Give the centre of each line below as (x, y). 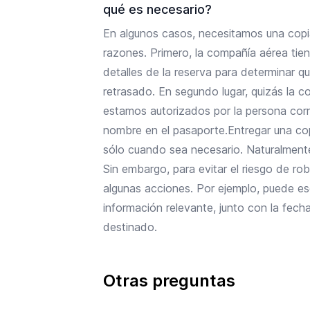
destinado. (130, 227)
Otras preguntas (170, 280)
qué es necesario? (158, 9)
